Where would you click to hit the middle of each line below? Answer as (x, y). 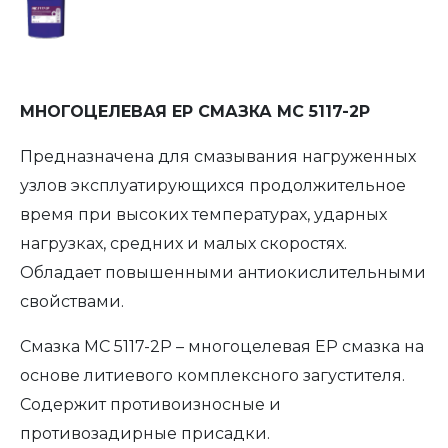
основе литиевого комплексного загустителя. (212, 375)
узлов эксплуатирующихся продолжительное (213, 185)
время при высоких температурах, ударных (203, 214)
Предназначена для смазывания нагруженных (218, 156)
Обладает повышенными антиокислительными (223, 272)
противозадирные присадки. (145, 433)
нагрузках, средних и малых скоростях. (183, 243)
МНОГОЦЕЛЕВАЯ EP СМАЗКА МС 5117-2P (195, 111)
